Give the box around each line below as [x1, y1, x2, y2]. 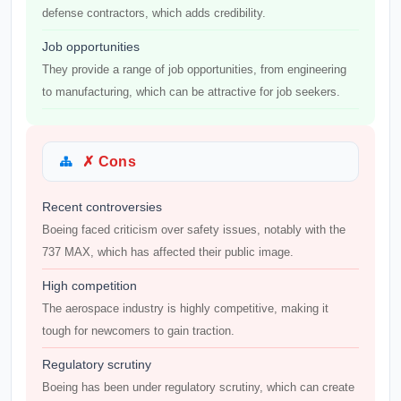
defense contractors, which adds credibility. [42, 6, 266, 20]
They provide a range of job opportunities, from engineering [42, 63, 346, 76]
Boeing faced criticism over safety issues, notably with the [42, 223, 346, 236]
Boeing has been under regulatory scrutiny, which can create [42, 380, 354, 394]
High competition [42, 278, 137, 293]
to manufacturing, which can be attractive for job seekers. [42, 85, 340, 98]
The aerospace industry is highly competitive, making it [42, 302, 328, 315]
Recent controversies [42, 200, 162, 214]
